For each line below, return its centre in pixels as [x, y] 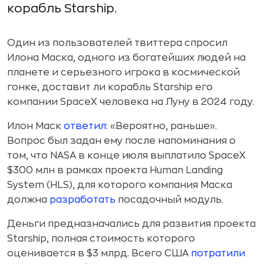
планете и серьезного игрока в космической [123, 72]
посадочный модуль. [169, 200]
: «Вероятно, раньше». [161, 126]
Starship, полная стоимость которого [101, 239]
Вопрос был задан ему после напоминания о [121, 141]
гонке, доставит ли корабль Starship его [110, 87]
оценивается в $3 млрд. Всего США [99, 253]
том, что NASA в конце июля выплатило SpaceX [126, 156]
